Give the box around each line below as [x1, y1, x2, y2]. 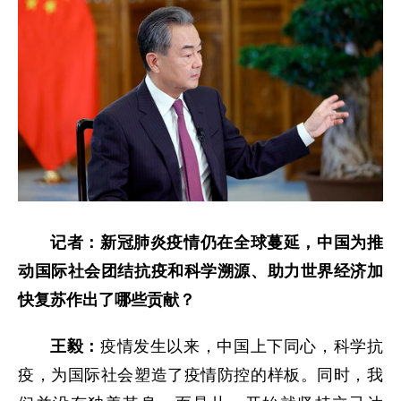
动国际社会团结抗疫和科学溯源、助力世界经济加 [18, 262, 383, 281]
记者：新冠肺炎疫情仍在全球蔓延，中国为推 [50, 234, 383, 252]
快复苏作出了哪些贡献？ [18, 291, 195, 310]
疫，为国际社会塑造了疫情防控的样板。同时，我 [18, 366, 383, 385]
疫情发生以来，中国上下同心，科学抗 [99, 337, 384, 356]
